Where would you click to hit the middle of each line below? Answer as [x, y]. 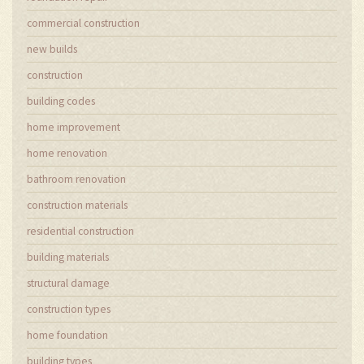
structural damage [68, 283]
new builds [52, 49]
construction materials [77, 205]
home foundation [67, 335]
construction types [69, 309]
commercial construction [83, 23]
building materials [68, 257]
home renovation [67, 153]
